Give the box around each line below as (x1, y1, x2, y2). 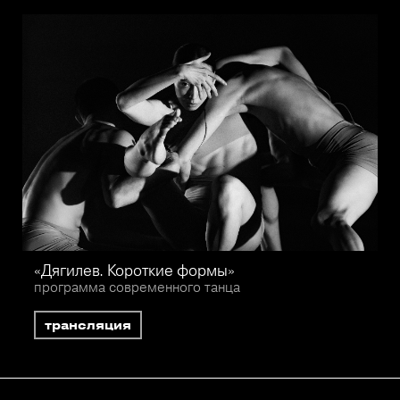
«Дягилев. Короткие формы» (33, 261, 235, 280)
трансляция (44, 318, 131, 332)
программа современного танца (33, 279, 240, 296)
